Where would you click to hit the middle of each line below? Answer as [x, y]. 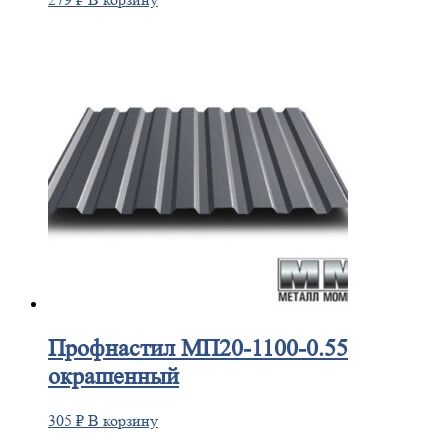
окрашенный [113, 376]
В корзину [123, 420]
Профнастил [111, 348]
